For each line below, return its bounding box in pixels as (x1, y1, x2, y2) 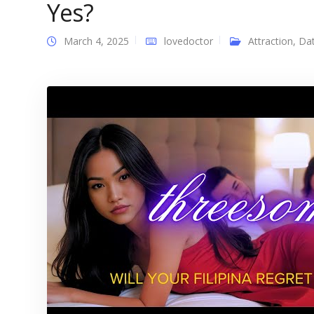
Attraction (248, 34, 293, 48)
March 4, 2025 (64, 34, 129, 48)
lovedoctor (164, 34, 213, 48)
